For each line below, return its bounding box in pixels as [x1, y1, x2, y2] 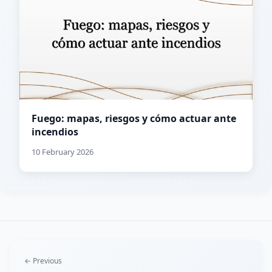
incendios [32, 125, 78, 139]
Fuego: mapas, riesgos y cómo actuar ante [32, 112, 236, 126]
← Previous [24, 256, 62, 267]
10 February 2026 [32, 146, 93, 158]
